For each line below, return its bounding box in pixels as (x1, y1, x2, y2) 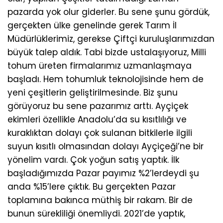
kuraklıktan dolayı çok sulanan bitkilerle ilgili (7, 127, 192, 139)
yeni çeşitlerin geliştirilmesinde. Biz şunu (7, 87, 178, 99)
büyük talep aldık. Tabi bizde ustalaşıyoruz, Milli (7, 46, 206, 59)
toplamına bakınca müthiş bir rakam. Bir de (7, 194, 193, 207)
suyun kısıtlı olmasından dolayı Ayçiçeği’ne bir (7, 140, 204, 153)
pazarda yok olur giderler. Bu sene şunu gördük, (7, 6, 210, 18)
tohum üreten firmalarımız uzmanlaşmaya (7, 60, 192, 72)
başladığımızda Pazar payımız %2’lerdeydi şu (7, 167, 199, 180)
